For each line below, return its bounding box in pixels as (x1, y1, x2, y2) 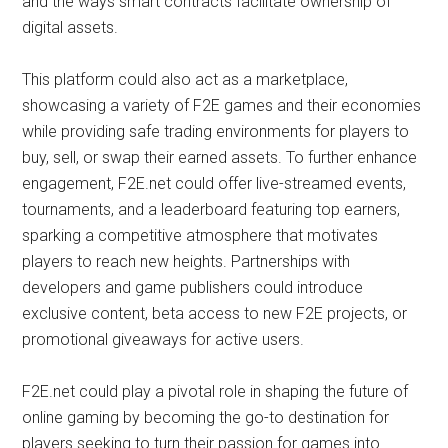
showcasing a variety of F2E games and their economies (22, 96, 422, 115)
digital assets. (22, 18, 119, 37)
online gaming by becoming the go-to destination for (22, 408, 390, 427)
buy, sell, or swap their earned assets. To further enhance (22, 148, 418, 167)
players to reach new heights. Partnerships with (22, 252, 351, 271)
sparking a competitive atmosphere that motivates (22, 226, 379, 245)
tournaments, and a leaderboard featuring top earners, (22, 200, 401, 219)
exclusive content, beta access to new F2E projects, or (22, 304, 408, 323)
